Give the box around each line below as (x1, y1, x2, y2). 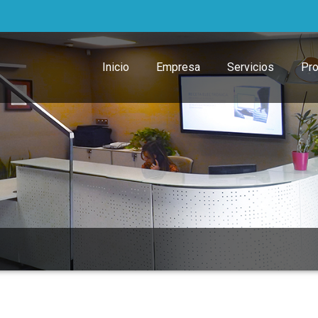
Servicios (227, 60, 274, 74)
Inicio (102, 60, 129, 74)
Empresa (156, 60, 200, 74)
